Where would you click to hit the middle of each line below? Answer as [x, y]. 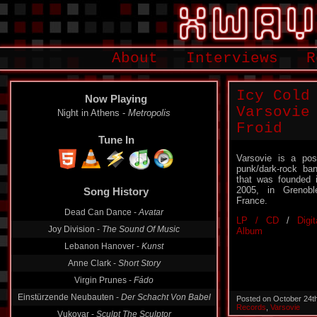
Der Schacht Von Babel [166, 297]
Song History [116, 191]
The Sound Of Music [141, 229]
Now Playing [116, 99]
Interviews [232, 58]
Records [251, 307]
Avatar [151, 212]
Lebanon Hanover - [103, 246]
